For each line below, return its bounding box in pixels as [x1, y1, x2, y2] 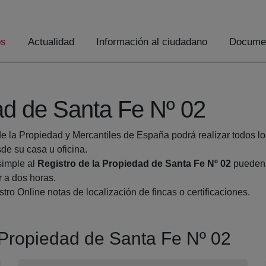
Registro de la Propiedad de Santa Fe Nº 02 [37, 159, 231, 169]
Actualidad [28, 36, 74, 48]
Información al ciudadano [96, 36, 207, 48]
